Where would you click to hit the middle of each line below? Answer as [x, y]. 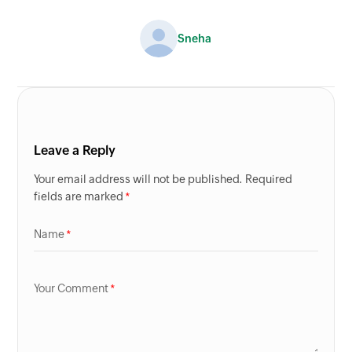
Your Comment [71, 289]
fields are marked [79, 197]
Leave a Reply [75, 151]
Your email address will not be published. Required [163, 180]
